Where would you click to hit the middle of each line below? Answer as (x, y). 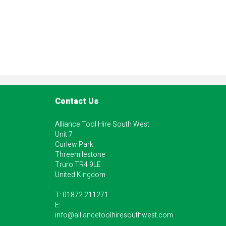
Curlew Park (74, 144)
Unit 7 (64, 134)
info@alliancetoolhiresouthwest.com (114, 215)
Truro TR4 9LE (78, 164)
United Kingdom (80, 175)
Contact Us (77, 101)
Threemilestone (80, 154)
